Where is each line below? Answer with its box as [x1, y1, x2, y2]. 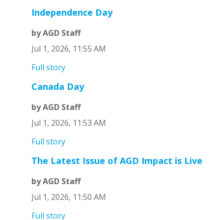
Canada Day [31, 81, 84, 93]
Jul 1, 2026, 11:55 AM [31, 43, 106, 55]
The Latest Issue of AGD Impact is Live [31, 155, 202, 167]
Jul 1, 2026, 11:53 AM [31, 117, 106, 129]
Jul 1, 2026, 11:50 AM [31, 192, 106, 203]
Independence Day [31, 6, 112, 19]
